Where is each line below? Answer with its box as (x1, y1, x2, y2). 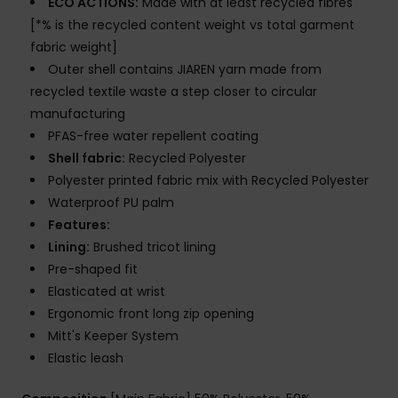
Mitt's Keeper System (48, 327, 179, 346)
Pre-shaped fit (48, 260, 138, 279)
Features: (48, 216, 110, 235)
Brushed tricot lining (90, 238, 216, 257)
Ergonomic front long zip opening (48, 305, 254, 323)
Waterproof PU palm (48, 194, 174, 212)
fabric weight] (30, 38, 117, 57)
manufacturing (30, 105, 125, 123)
